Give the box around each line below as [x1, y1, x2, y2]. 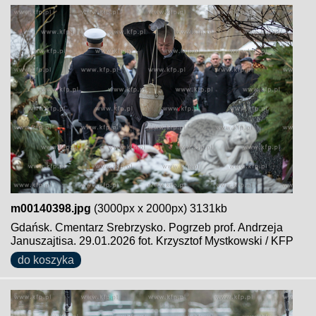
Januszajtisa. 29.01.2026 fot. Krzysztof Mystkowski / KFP [11, 235, 293, 247]
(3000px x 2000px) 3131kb [91, 202, 227, 214]
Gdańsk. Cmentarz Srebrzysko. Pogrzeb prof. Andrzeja [11, 221, 283, 233]
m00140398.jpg [11, 202, 91, 214]
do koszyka [18, 254, 74, 266]
